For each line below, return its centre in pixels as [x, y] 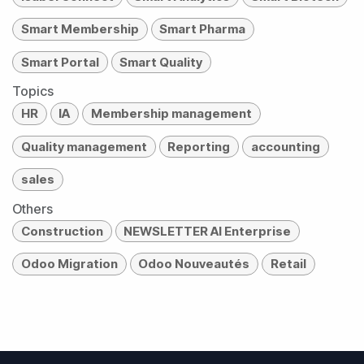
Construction [62, 231]
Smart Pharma [203, 29]
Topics [33, 91]
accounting [285, 146]
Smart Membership [80, 29]
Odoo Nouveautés [194, 264]
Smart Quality [161, 62]
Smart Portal [60, 62]
